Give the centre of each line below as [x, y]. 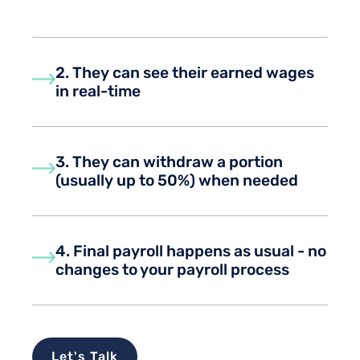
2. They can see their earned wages [185, 73]
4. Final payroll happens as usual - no [191, 252]
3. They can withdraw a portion [170, 162]
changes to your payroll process [173, 270]
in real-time [98, 92]
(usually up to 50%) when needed [179, 181]
